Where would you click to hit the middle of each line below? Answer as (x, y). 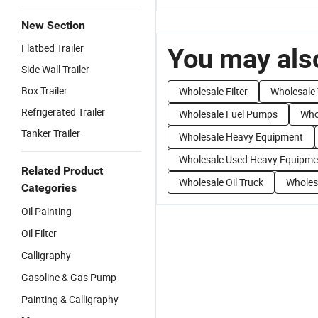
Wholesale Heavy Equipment (241, 137)
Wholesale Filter (213, 91)
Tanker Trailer (51, 133)
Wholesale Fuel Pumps (228, 114)
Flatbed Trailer (53, 48)
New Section (53, 25)
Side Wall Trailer (55, 69)
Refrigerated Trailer (63, 112)
